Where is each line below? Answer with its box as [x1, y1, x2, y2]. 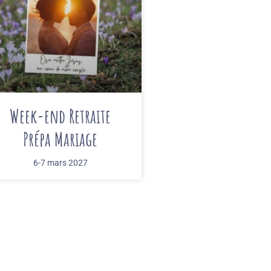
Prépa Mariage [23, 126, 98, 152]
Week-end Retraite [10, 103, 111, 129]
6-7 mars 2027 [33, 158, 88, 168]
